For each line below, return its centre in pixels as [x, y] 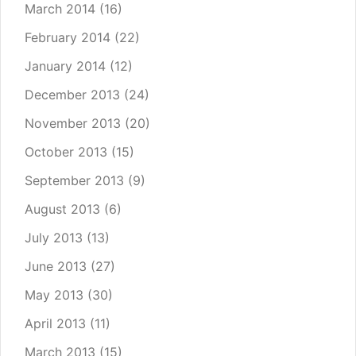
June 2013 [56, 267]
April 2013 [55, 324]
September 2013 [74, 181]
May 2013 [54, 295]
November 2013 [73, 124]
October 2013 [66, 152]
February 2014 [68, 38]
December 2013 [72, 95]
